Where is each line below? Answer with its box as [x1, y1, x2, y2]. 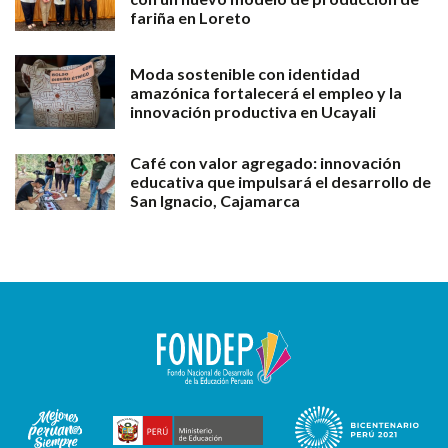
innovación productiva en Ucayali [130, 101, 376, 121]
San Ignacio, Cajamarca [130, 191, 300, 211]
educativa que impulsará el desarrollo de [130, 172, 431, 192]
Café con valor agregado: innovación [130, 153, 401, 173]
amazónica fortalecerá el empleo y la [130, 82, 402, 102]
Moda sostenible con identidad [130, 63, 360, 83]
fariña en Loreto [130, 7, 251, 27]
